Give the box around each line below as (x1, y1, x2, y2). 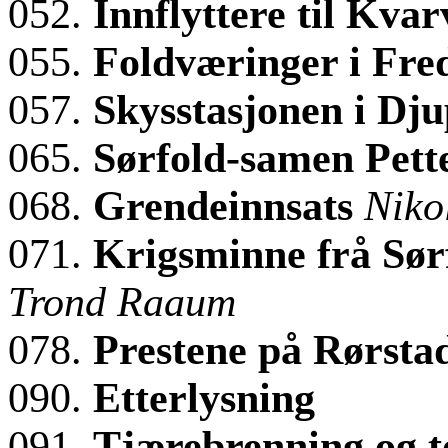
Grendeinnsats (93, 182, 364, 229)
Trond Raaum (8, 278, 236, 325)
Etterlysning (93, 374, 315, 421)
